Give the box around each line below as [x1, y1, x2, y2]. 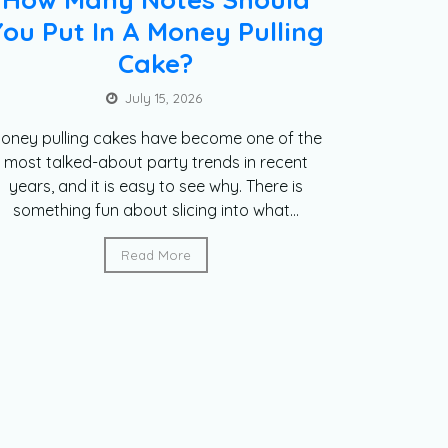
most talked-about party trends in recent [3, 152, 308, 173]
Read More [120, 247, 191, 264]
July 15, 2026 [125, 90, 203, 107]
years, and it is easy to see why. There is [8, 176, 303, 197]
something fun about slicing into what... [12, 200, 299, 221]
